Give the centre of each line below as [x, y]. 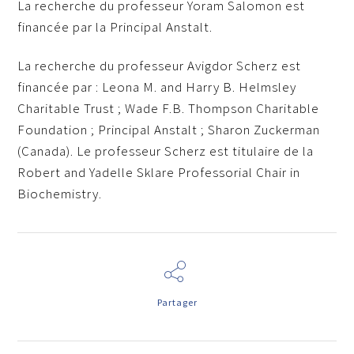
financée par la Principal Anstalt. [115, 27]
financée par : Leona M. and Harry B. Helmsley [157, 87]
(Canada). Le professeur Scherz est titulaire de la [166, 151]
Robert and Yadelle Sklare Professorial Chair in [159, 173]
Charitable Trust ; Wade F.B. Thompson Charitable [169, 109]
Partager [177, 303]
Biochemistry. [60, 194]
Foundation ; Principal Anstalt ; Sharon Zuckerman [169, 130]
